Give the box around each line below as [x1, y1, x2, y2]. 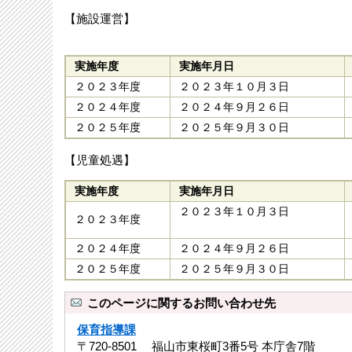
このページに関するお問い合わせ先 [87, 296, 276, 310]
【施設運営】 [64, 12, 135, 26]
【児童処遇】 [64, 152, 135, 167]
